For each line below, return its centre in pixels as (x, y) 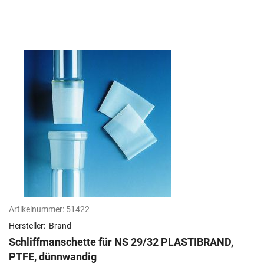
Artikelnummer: (37, 209)
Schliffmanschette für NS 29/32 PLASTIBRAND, (121, 242)
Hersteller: (28, 226)
